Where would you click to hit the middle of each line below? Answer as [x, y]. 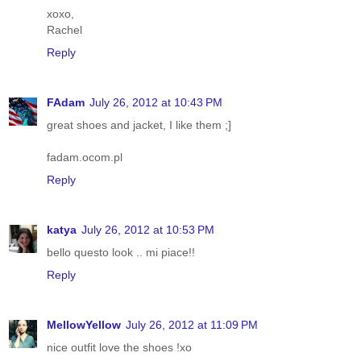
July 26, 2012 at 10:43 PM [156, 102]
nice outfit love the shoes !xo [119, 347]
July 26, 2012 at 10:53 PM [148, 229]
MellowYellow [84, 324]
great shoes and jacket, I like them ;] [139, 124]
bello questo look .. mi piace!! [121, 252]
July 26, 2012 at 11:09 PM [192, 324]
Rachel [64, 29]
